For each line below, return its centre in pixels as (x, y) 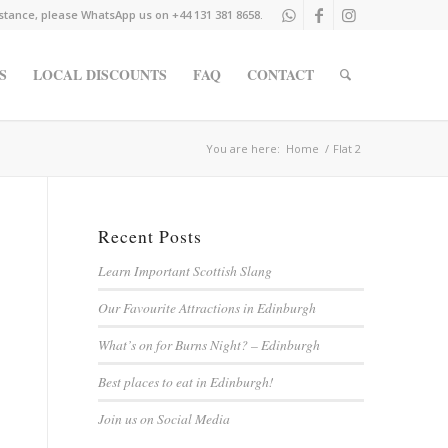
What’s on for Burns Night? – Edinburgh (208, 344)
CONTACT (281, 74)
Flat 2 (347, 148)
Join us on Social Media (163, 418)
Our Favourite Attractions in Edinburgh (206, 307)
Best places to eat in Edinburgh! (185, 381)
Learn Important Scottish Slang (184, 270)
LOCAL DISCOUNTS (100, 74)
